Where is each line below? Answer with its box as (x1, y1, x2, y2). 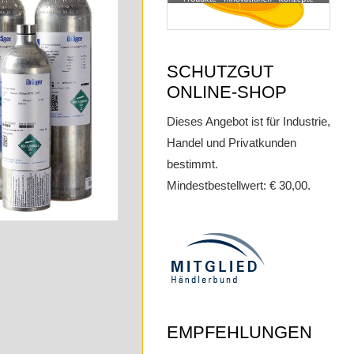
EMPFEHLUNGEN (167, 322, 312, 343)
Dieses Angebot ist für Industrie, (167, 115, 330, 129)
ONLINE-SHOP (167, 82, 287, 103)
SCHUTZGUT (167, 62, 273, 82)
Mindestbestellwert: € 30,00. (167, 179, 311, 193)
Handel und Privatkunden (167, 136, 296, 150)
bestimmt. (167, 157, 218, 171)
